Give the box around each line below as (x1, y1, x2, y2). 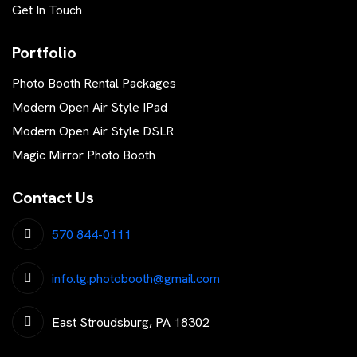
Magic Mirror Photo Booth (12, 147, 155, 164)
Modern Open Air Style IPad (12, 99, 167, 116)
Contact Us (12, 187, 94, 209)
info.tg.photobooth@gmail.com (52, 269, 220, 287)
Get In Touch (12, 2, 82, 19)
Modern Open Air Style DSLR (12, 123, 174, 140)
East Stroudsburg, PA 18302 (52, 313, 210, 331)
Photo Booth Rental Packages (12, 75, 176, 92)
